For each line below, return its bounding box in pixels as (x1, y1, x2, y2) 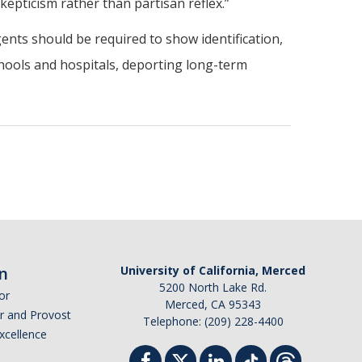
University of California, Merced (120, 263, 305, 278)
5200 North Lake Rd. (159, 280, 267, 295)
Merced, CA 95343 (165, 297, 261, 312)
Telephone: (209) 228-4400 (142, 314, 284, 329)
